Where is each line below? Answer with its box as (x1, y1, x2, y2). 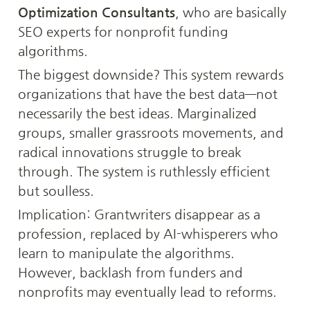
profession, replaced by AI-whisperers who (18, 226, 278, 241)
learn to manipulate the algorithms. (18, 245, 235, 260)
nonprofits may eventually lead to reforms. (18, 284, 277, 299)
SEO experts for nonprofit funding (18, 24, 228, 39)
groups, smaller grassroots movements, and (18, 125, 284, 140)
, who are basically (175, 4, 286, 19)
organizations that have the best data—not (18, 86, 277, 101)
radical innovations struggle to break (18, 144, 241, 159)
